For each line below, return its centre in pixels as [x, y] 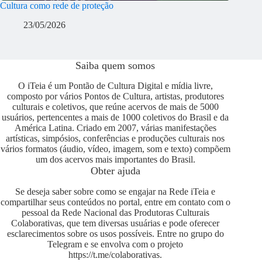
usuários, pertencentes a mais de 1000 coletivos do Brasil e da [116, 118]
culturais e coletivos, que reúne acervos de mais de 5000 [115, 107]
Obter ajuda [115, 171]
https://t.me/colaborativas [114, 254]
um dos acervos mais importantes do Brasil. [115, 160]
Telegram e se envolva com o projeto [116, 244]
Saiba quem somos [116, 65]
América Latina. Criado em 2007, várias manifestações [115, 128]
